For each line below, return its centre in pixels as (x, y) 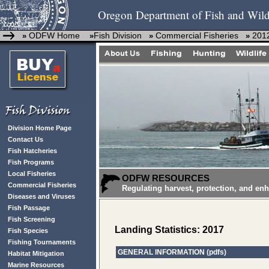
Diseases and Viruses (41, 196)
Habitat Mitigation (36, 253)
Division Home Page (40, 128)
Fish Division (118, 35)
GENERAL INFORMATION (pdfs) (172, 252)
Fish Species (28, 231)
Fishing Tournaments (42, 242)
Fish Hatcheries (32, 151)
